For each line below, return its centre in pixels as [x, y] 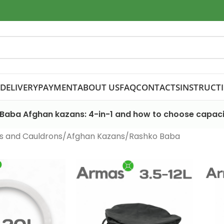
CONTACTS [158, 87]
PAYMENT [58, 87]
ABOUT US [98, 87]
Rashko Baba [154, 136]
